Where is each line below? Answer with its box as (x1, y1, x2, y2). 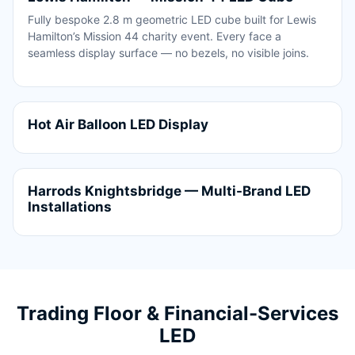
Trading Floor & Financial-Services (17, 301, 338, 325)
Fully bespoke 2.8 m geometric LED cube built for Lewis (28, 12, 316, 26)
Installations (28, 198, 112, 215)
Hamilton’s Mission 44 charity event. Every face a (28, 29, 281, 43)
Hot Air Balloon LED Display (28, 116, 208, 132)
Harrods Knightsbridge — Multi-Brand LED (28, 182, 311, 199)
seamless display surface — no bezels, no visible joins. (28, 45, 309, 59)
